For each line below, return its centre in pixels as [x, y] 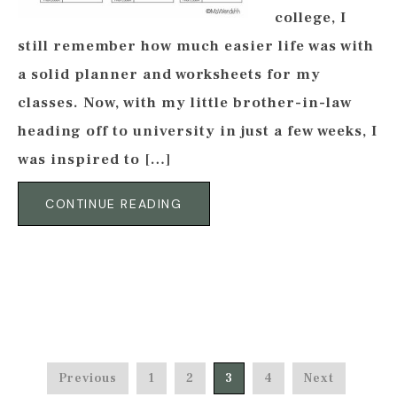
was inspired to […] [95, 160]
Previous [88, 378]
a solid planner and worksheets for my [169, 74]
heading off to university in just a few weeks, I [198, 131]
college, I [311, 18]
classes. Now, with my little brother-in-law [185, 103]
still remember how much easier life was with [196, 46]
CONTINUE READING [114, 204]
